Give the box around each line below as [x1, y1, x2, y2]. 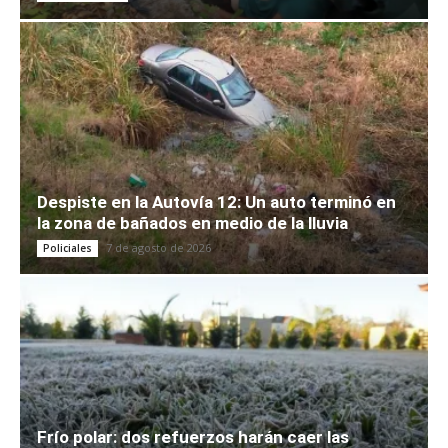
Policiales [43, 241, 92, 256]
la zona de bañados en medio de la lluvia [37, 213, 348, 234]
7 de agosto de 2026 [106, 240, 211, 256]
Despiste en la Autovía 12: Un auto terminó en [37, 192, 396, 213]
